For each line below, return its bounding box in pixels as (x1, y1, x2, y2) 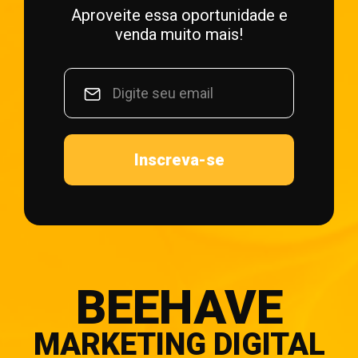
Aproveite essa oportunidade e (70, 6, 288, 25)
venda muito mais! (115, 25, 243, 44)
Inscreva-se (133, 150, 225, 169)
